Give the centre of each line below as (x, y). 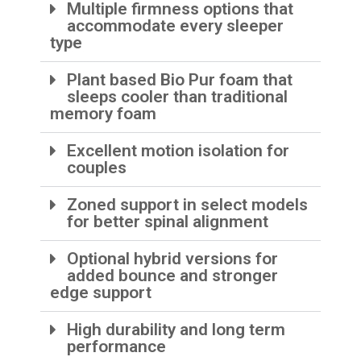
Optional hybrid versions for (173, 259)
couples (97, 168)
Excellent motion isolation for (178, 151)
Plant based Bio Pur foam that (180, 80)
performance (117, 347)
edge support (101, 293)
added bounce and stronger (173, 276)
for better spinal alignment (168, 222)
